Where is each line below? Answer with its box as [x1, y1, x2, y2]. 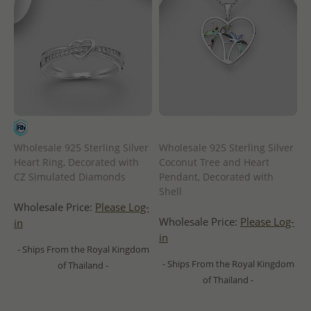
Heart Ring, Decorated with [14, 155, 139, 169]
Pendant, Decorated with [159, 169, 274, 183]
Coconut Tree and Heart [159, 155, 269, 169]
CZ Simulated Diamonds [14, 169, 126, 183]
